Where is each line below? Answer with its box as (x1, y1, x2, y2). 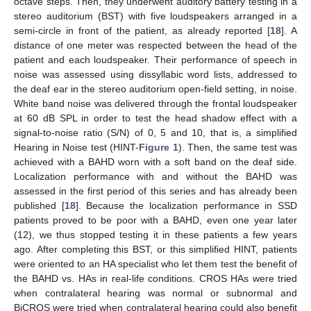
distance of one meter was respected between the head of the (14, 39, 297, 51)
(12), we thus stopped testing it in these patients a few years (14, 228, 297, 240)
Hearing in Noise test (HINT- (14, 141, 139, 153)
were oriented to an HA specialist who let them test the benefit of (14, 258, 297, 269)
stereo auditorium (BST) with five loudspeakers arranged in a (14, 10, 297, 22)
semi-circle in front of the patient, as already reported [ (14, 24, 271, 36)
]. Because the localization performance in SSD (75, 199, 298, 211)
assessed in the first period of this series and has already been (14, 185, 297, 196)
